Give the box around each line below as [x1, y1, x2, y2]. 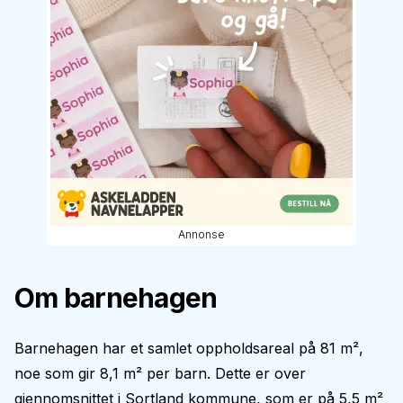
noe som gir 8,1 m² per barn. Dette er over [14, 364, 306, 382]
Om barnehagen [14, 282, 218, 314]
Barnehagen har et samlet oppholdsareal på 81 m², [14, 339, 363, 357]
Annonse [178, 228, 225, 241]
